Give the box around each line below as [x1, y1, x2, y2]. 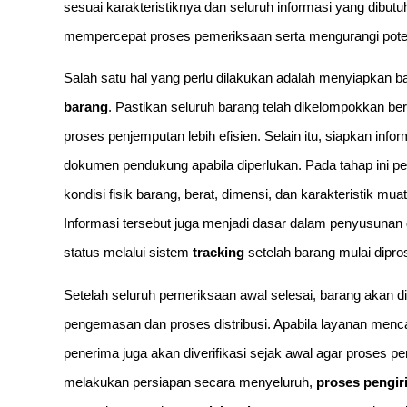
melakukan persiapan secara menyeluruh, [64, 373, 316, 390]
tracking [193, 244, 244, 261]
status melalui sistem [64, 244, 193, 261]
